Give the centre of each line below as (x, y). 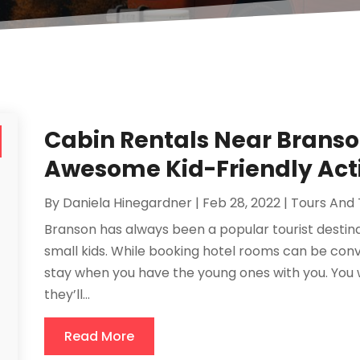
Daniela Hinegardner (127, 202)
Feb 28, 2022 (241, 202)
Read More (99, 336)
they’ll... (67, 294)
